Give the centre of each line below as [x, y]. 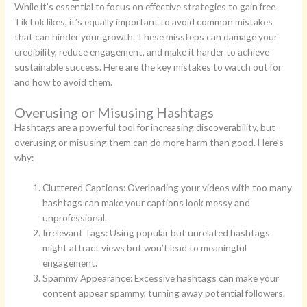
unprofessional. [75, 218]
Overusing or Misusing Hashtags [114, 113]
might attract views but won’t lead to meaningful [145, 248]
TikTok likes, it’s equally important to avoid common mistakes [144, 22]
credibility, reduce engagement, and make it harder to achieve [142, 52]
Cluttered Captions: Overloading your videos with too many [168, 188]
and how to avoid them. [64, 82]
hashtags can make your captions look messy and [147, 203]
